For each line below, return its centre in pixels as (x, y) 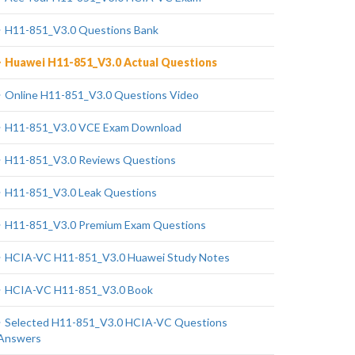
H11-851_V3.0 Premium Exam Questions (105, 225)
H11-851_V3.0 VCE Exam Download (93, 127)
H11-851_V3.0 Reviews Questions (90, 160)
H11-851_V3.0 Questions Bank (82, 30)
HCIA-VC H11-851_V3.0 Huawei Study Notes (117, 257)
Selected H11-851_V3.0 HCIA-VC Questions (116, 322)
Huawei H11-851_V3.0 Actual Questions (111, 62)
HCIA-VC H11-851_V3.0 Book (79, 290)
